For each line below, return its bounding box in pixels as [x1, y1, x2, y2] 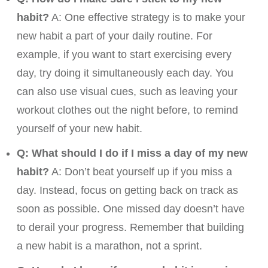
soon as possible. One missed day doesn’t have [17, 203, 245, 215]
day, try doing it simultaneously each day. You [17, 67, 233, 80]
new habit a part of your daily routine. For [17, 30, 212, 42]
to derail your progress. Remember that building [17, 221, 244, 234]
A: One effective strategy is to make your [49, 11, 245, 24]
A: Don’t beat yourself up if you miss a [49, 166, 232, 178]
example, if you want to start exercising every [17, 48, 232, 61]
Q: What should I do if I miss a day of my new [17, 147, 248, 160]
